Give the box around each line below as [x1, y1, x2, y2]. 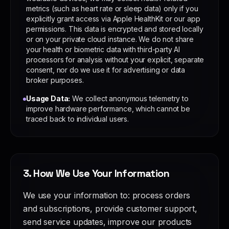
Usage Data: [26, 94, 71, 103]
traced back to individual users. [26, 114, 129, 123]
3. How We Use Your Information [23, 167, 169, 180]
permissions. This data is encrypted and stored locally [26, 25, 203, 33]
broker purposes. [26, 76, 84, 84]
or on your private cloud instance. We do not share [26, 35, 194, 43]
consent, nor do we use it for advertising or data [26, 65, 186, 74]
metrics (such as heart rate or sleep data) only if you [26, 4, 198, 13]
